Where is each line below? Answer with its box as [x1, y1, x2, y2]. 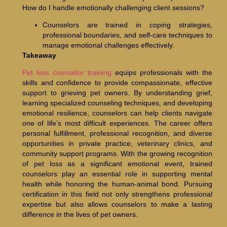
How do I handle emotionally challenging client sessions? [22, 3, 204, 12]
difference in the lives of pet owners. [22, 210, 138, 219]
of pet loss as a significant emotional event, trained [22, 160, 212, 168]
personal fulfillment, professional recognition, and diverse [22, 129, 212, 138]
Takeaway [22, 51, 56, 59]
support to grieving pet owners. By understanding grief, [22, 89, 212, 97]
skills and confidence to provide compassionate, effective [22, 79, 212, 87]
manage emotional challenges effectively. [42, 41, 174, 49]
